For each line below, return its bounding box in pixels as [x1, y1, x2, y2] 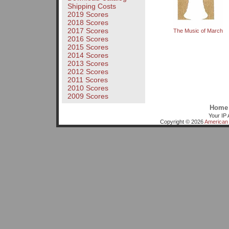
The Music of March [173, 28, 223, 34]
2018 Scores [67, 18, 108, 27]
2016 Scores [67, 35, 108, 43]
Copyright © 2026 [159, 118, 204, 125]
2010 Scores [67, 84, 108, 93]
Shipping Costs [67, 2, 116, 11]
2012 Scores [67, 67, 108, 76]
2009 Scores [67, 92, 108, 101]
